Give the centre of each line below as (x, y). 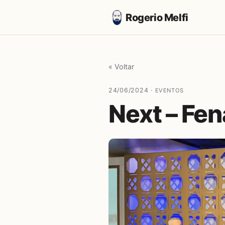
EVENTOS (169, 91)
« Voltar (121, 67)
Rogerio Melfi (157, 17)
